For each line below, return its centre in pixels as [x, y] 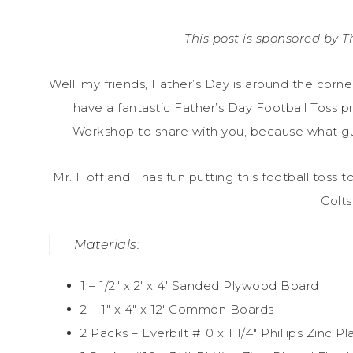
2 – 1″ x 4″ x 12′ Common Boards [177, 309]
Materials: [107, 244]
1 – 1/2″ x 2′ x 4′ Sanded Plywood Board [200, 285]
